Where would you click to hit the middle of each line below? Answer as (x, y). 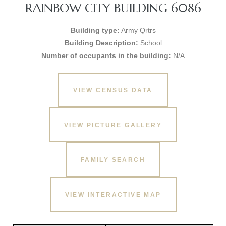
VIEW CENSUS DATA (113, 90)
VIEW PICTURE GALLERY (113, 125)
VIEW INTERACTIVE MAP (113, 194)
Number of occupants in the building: (106, 55)
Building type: (95, 30)
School (150, 43)
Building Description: (101, 43)
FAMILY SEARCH (113, 160)
